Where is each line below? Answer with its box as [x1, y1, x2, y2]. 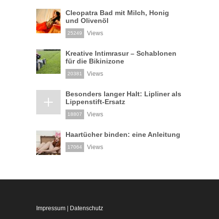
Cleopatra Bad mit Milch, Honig [66, 8, 169, 17]
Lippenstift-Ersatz [66, 97, 125, 106]
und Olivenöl [66, 16, 109, 24]
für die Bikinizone [66, 57, 124, 65]
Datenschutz [70, 204, 103, 212]
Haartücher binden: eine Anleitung [66, 130, 180, 138]
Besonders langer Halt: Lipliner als [66, 89, 181, 98]
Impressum [36, 204, 66, 212]
